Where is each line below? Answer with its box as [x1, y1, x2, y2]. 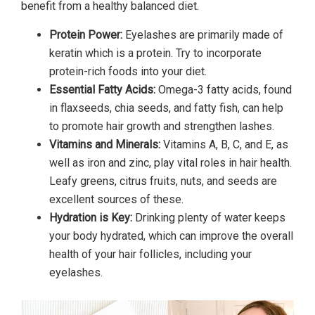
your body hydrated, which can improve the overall [49, 229, 293, 243]
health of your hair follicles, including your [49, 247, 252, 261]
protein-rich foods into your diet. [49, 64, 207, 78]
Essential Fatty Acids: [49, 82, 155, 96]
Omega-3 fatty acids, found [155, 82, 292, 96]
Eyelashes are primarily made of [122, 27, 283, 41]
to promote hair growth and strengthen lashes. [49, 119, 274, 133]
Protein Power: [49, 27, 122, 41]
